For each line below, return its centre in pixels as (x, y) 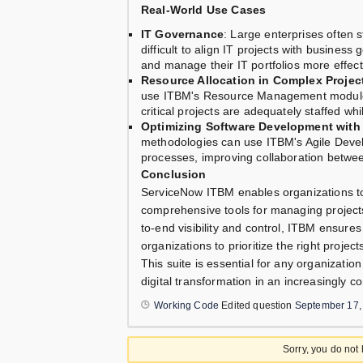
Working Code (187, 306)
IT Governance (183, 34)
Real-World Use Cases (204, 10)
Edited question (257, 306)
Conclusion (174, 175)
